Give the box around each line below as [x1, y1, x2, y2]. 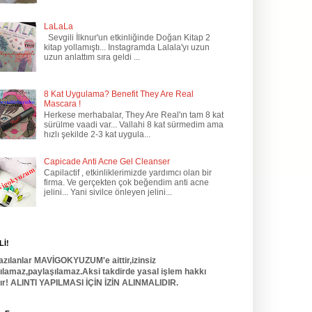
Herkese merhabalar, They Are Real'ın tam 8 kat [43, 110, 224, 120]
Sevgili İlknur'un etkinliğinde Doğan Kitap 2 [43, 33, 210, 43]
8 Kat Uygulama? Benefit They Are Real [43, 88, 194, 99]
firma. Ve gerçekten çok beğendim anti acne [43, 177, 209, 187]
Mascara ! [43, 98, 81, 109]
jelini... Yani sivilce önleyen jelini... [43, 187, 172, 197]
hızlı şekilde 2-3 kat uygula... [43, 130, 150, 140]
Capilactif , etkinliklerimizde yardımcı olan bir [43, 167, 212, 178]
